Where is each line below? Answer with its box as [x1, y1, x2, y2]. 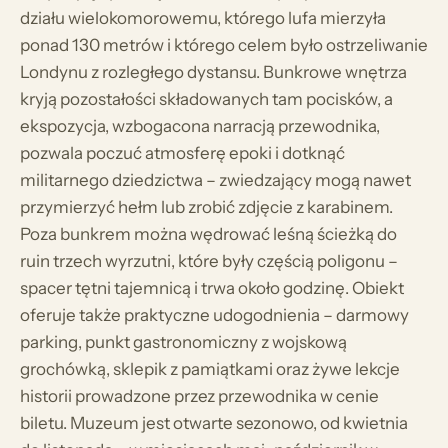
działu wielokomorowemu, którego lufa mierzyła [20, 8, 386, 28]
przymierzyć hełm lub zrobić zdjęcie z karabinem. [20, 197, 393, 217]
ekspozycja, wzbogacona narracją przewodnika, [20, 116, 380, 136]
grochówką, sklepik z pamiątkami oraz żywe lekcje [20, 359, 400, 379]
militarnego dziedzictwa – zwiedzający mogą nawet [20, 170, 411, 190]
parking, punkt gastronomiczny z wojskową [20, 332, 347, 352]
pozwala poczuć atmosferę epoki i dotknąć [20, 143, 345, 163]
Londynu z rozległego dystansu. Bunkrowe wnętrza [20, 62, 407, 82]
